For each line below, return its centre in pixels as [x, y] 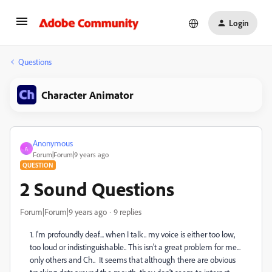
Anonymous [53, 143]
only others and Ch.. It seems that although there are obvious [134, 260]
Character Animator [87, 95]
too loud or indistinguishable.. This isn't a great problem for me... [135, 247]
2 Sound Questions [97, 189]
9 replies [127, 212]
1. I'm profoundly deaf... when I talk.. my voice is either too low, [132, 234]
